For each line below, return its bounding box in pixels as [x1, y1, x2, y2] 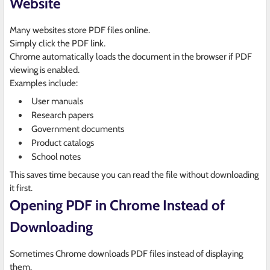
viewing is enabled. [10, 64, 80, 76]
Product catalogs [31, 137, 94, 149]
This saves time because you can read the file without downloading [10, 169, 259, 181]
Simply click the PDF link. [10, 38, 105, 49]
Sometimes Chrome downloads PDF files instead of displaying [10, 248, 243, 260]
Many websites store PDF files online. [10, 25, 150, 36]
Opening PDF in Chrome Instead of [10, 196, 225, 215]
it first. [10, 183, 33, 194]
